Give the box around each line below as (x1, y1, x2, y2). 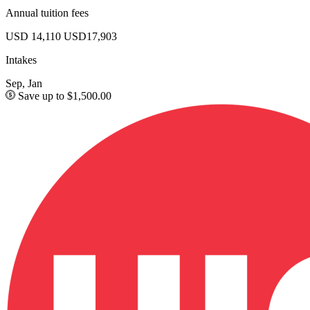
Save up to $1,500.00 (15, 89, 111, 102)
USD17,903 (64, 30, 117, 42)
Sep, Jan (6, 77, 42, 89)
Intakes (6, 53, 37, 66)
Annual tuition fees (6, 6, 89, 19)
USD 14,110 (6, 30, 61, 42)
